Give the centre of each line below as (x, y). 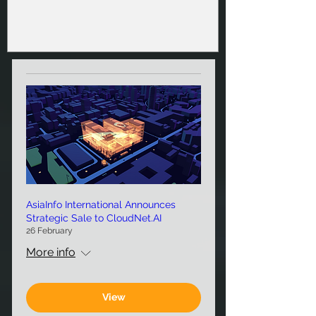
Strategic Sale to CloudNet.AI (94, 218)
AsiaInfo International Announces (101, 204)
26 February (49, 230)
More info (51, 252)
